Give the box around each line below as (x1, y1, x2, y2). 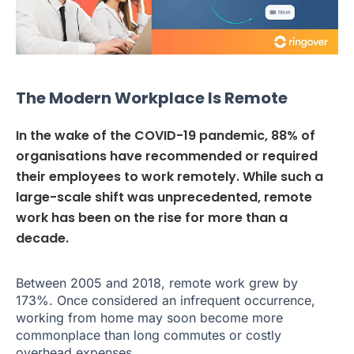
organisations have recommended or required (16, 147, 318, 166)
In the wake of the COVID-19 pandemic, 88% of (16, 126, 315, 145)
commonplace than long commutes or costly (16, 327, 281, 344)
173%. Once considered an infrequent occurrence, (16, 292, 315, 309)
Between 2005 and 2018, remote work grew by (16, 275, 298, 292)
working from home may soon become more (16, 310, 283, 326)
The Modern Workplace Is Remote (16, 87, 288, 110)
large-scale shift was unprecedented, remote (16, 188, 312, 207)
